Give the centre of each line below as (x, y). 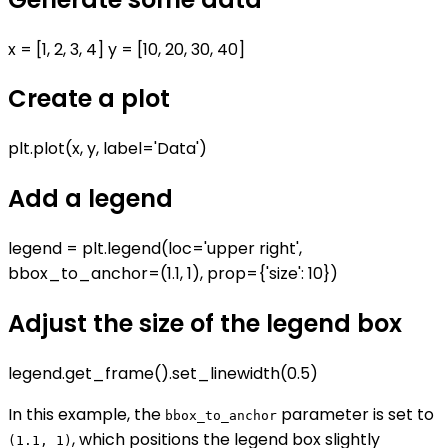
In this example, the (86, 414)
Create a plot (89, 99)
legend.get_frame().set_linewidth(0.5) (163, 373)
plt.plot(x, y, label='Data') (107, 149)
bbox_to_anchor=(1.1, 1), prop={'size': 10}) (173, 274)
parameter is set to (355, 414)
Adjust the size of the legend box (205, 324)
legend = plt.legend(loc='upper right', (155, 249)
